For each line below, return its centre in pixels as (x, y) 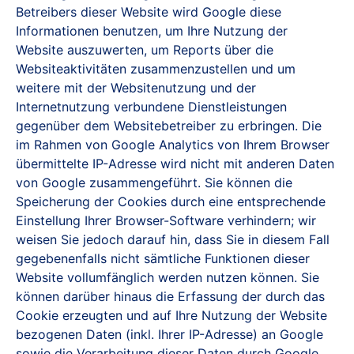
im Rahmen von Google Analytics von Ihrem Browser (173, 145)
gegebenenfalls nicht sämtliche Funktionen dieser (163, 258)
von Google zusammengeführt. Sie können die (154, 183)
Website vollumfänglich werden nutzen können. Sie (168, 277)
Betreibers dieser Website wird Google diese (149, 12)
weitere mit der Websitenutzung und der (136, 88)
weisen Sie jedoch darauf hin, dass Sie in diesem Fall (173, 239)
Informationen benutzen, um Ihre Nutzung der (152, 31)
